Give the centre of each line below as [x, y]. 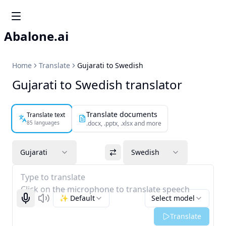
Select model [173, 198]
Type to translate [53, 177]
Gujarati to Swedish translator [97, 84]
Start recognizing [54, 202]
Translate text [46, 115]
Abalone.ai [36, 36]
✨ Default [77, 198]
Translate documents [122, 114]
